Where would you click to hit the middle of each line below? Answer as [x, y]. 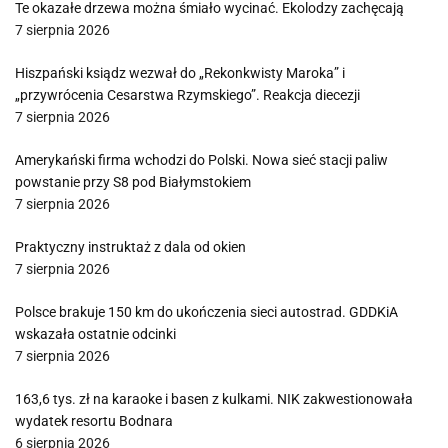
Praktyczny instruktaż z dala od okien [130, 247]
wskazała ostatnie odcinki [95, 334]
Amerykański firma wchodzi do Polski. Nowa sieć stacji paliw [201, 160]
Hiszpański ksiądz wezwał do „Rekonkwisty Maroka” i [180, 73]
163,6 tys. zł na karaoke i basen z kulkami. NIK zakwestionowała [214, 399]
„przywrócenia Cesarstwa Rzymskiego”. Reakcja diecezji [187, 95]
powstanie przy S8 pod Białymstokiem [133, 182]
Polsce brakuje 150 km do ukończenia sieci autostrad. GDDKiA [206, 312]
